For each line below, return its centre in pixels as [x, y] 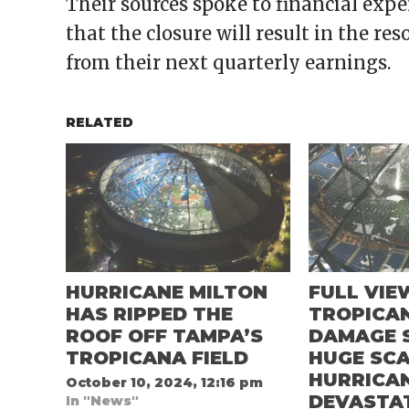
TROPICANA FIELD [157, 358]
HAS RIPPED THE [149, 315]
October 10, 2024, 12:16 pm [164, 383]
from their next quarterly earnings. [228, 63]
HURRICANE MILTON [167, 293]
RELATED [100, 123]
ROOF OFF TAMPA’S [164, 336]
